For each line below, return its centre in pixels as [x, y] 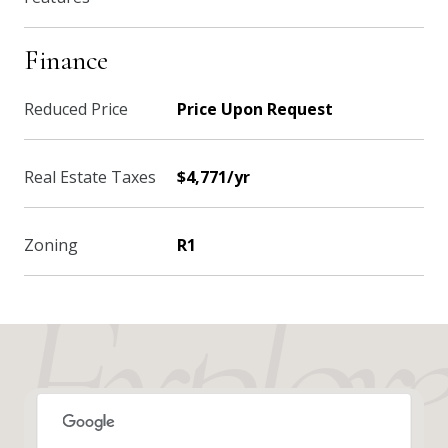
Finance [66, 60]
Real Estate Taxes [90, 177]
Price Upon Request [255, 109]
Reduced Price [76, 109]
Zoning [51, 245]
